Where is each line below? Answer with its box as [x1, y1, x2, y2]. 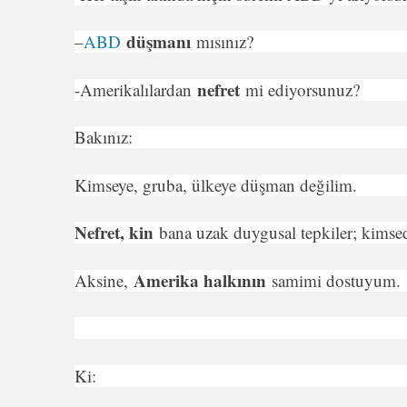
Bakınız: [74, 125, 133, 148]
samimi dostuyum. [272, 268, 401, 292]
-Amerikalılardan [74, 77, 197, 101]
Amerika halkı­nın [134, 267, 272, 293]
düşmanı [126, 29, 196, 54]
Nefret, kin [74, 220, 159, 244]
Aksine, [74, 268, 134, 292]
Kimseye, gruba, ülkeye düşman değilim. [74, 173, 357, 196]
